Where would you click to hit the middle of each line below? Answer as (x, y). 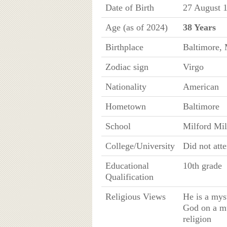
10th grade (202, 165)
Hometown (125, 106)
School (118, 126)
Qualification (129, 177)
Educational (127, 165)
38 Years (199, 27)
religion (197, 219)
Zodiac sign (127, 67)
